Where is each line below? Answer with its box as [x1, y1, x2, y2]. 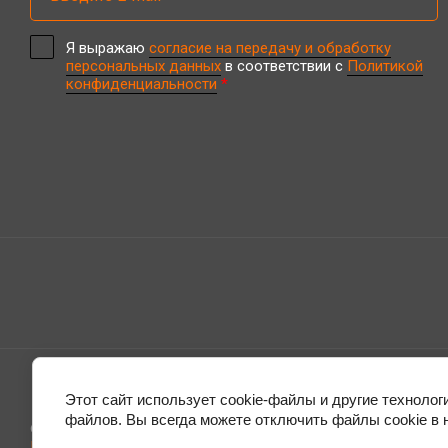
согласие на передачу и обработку [149, 39, 391, 58]
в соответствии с [221, 57, 347, 76]
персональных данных [66, 57, 221, 76]
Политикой [347, 57, 423, 76]
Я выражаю [66, 39, 149, 58]
